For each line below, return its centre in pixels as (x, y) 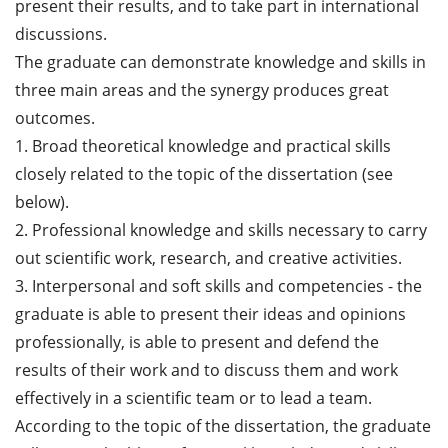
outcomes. (55, 117)
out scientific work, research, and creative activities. (208, 257)
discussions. (61, 33)
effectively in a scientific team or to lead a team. (193, 397)
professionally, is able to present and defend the (197, 341)
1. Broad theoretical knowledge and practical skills (203, 145)
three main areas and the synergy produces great (202, 89)
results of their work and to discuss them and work (206, 369)
